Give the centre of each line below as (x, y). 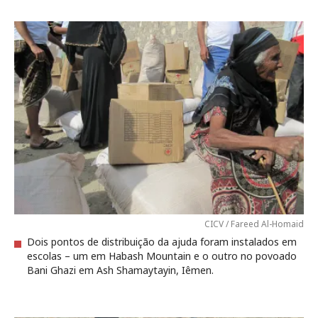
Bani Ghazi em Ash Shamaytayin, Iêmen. (120, 270)
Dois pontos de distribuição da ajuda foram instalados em (162, 242)
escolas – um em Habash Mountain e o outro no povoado (162, 256)
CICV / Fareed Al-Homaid (254, 224)
